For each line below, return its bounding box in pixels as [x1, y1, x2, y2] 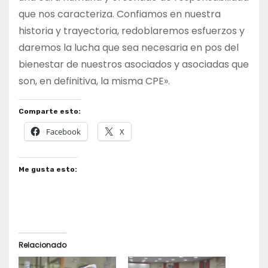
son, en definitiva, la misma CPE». [19, 74, 170, 89]
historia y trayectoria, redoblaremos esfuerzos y [19, 24, 245, 38]
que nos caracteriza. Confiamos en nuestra [19, 7, 221, 22]
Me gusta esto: [19, 165, 77, 174]
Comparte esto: [19, 107, 81, 116]
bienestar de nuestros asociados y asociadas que [19, 57, 249, 72]
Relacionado [19, 240, 66, 251]
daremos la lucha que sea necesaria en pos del [19, 41, 239, 55]
